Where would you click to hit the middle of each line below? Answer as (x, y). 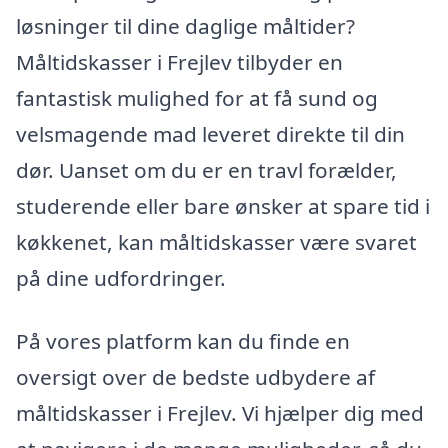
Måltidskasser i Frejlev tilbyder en (179, 61)
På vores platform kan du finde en (183, 341)
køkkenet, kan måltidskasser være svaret (216, 241)
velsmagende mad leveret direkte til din (210, 133)
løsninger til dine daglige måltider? (185, 25)
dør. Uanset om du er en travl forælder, (206, 169)
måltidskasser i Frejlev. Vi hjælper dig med (220, 413)
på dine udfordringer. (121, 277)
